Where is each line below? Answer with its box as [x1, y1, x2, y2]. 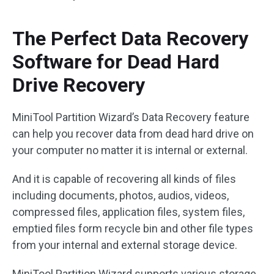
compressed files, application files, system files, [12, 206, 245, 218]
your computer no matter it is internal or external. [12, 144, 248, 157]
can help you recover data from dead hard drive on [12, 127, 254, 140]
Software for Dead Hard [12, 50, 220, 73]
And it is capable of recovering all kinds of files [12, 172, 236, 185]
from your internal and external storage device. [12, 239, 237, 251]
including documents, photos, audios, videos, [12, 189, 229, 202]
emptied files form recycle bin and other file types [12, 222, 253, 235]
